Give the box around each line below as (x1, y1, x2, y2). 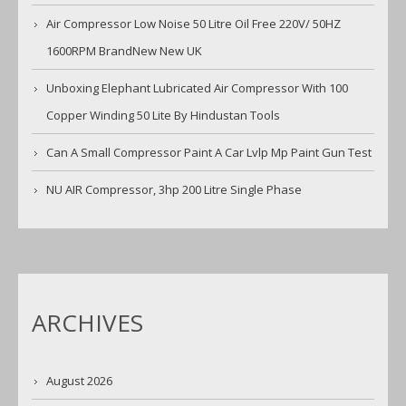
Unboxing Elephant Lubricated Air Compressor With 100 (46, 80, 348, 97)
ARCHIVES (32, 306, 143, 340)
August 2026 (46, 372, 112, 390)
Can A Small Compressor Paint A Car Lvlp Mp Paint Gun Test (46, 144, 372, 161)
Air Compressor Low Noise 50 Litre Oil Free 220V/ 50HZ (46, 15, 341, 33)
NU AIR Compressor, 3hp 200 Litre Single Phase (46, 181, 302, 198)
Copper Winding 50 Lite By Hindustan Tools (46, 107, 280, 124)
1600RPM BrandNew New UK (46, 43, 202, 60)
